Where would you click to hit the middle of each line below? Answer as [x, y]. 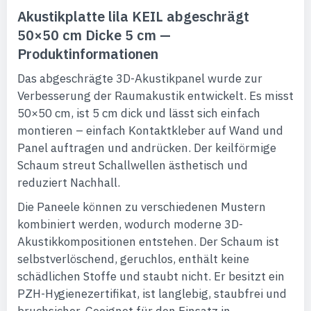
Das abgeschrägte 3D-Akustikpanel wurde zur [140, 78]
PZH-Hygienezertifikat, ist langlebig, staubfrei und [152, 294]
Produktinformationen [88, 54]
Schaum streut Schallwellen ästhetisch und [133, 165]
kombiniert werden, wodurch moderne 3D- [130, 224]
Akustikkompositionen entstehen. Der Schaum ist [148, 242]
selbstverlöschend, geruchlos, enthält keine [133, 259]
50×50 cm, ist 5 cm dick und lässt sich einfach [139, 113]
